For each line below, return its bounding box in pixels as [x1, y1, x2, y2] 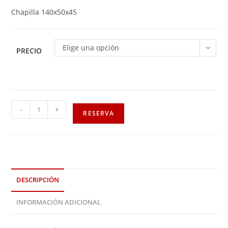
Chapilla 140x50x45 [11, 7, 77, 17]
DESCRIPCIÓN [16, 176, 60, 185]
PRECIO [16, 46, 42, 56]
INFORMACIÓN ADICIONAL [16, 198, 101, 207]
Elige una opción [63, 43, 120, 53]
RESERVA [83, 109, 114, 118]
